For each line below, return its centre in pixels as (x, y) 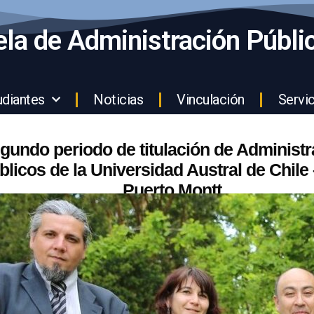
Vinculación (211, 100)
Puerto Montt (172, 190)
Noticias (118, 100)
